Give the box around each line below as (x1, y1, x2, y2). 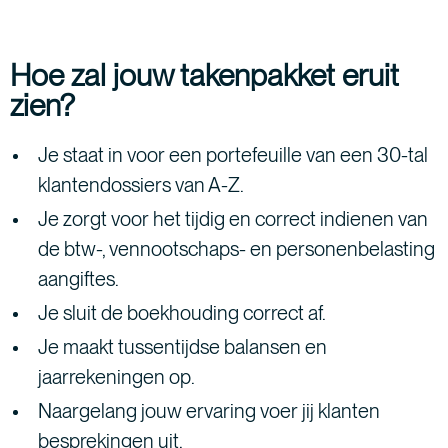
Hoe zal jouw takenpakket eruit (10, 56, 399, 93)
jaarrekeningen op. (38, 364, 195, 389)
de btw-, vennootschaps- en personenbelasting (38, 236, 435, 261)
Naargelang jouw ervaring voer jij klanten (38, 398, 380, 423)
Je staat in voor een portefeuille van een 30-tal (38, 142, 428, 167)
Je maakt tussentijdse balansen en (38, 334, 327, 359)
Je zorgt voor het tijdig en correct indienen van (38, 206, 428, 231)
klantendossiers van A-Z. (38, 172, 244, 197)
